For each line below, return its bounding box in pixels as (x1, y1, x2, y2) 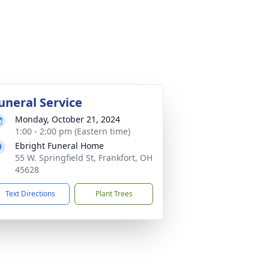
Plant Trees (95, 189, 133, 199)
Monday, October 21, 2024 (15, 113, 120, 125)
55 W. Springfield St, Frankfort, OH (15, 152, 153, 163)
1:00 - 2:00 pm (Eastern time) (15, 125, 130, 137)
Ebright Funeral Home (15, 140, 104, 151)
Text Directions (5, 189, 55, 199)
